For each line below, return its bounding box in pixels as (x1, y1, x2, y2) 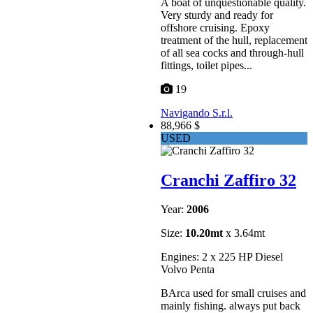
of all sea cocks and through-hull (161, 46, 304, 59)
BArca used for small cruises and (161, 287, 306, 300)
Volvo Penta (161, 263, 214, 276)
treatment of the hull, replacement (161, 34, 307, 46)
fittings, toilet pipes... (161, 59, 252, 71)
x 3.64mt (223, 227, 265, 240)
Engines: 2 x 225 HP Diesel (161, 251, 283, 263)
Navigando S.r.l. (161, 106, 233, 119)
